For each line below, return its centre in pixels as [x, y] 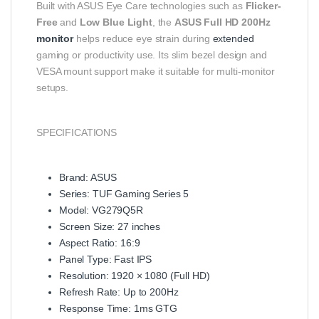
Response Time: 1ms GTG [118, 309]
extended [233, 39]
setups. [53, 88]
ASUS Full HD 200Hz [222, 22]
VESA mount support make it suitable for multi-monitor [156, 72]
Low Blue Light [116, 22]
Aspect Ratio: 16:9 [100, 243]
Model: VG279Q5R [101, 210]
